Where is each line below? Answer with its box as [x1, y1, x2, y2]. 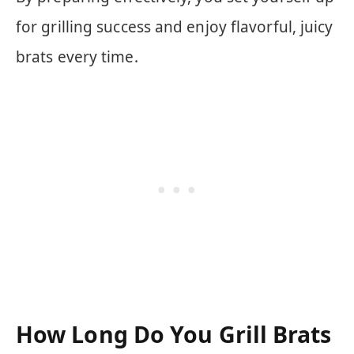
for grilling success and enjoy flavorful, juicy [16, 17, 333, 38]
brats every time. [16, 47, 138, 68]
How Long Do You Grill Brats [16, 319, 332, 350]
